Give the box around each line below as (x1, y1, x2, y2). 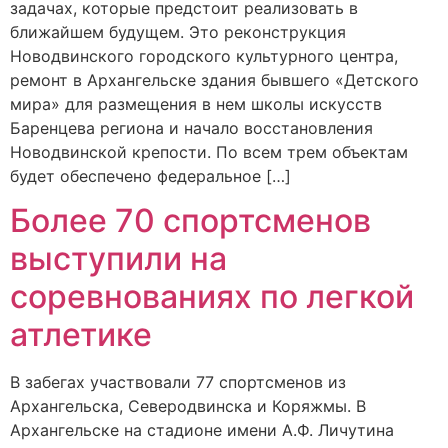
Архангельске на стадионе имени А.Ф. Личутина (10, 420, 394, 441)
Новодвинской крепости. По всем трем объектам (10, 141, 408, 162)
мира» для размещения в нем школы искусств (10, 93, 382, 114)
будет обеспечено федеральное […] (10, 165, 291, 186)
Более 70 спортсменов (10, 201, 371, 241)
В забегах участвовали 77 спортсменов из (10, 372, 346, 393)
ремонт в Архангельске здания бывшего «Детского (10, 69, 419, 90)
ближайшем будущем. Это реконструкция (10, 21, 346, 42)
